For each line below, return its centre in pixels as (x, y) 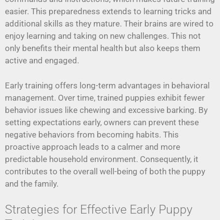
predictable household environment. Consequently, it (102, 159)
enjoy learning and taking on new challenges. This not (103, 36)
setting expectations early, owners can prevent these (102, 122)
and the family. (32, 183)
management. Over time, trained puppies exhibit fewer (105, 97)
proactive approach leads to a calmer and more (93, 147)
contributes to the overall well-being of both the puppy (105, 171)
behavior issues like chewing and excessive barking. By (106, 110)
